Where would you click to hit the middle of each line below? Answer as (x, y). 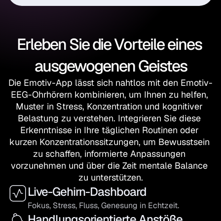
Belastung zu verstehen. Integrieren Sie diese (109, 118)
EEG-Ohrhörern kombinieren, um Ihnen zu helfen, (109, 94)
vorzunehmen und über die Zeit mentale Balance (109, 166)
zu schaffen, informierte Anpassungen (109, 154)
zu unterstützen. (110, 177)
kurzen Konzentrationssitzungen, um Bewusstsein (109, 142)
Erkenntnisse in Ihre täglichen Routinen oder (109, 130)
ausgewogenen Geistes (110, 66)
